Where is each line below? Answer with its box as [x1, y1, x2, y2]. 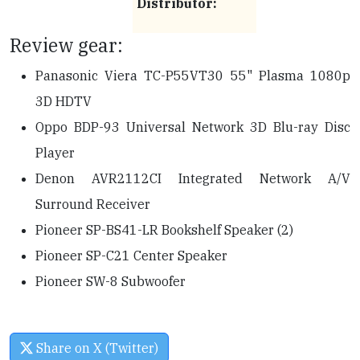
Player [35, 145, 75, 162]
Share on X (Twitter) [33, 340, 158, 357]
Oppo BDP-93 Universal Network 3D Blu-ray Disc [35, 119, 350, 136]
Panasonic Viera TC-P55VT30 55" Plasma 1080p [35, 67, 350, 84]
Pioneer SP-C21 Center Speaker [35, 247, 227, 264]
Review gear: [10, 33, 123, 58]
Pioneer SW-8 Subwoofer [35, 273, 186, 290]
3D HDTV [35, 93, 92, 110]
